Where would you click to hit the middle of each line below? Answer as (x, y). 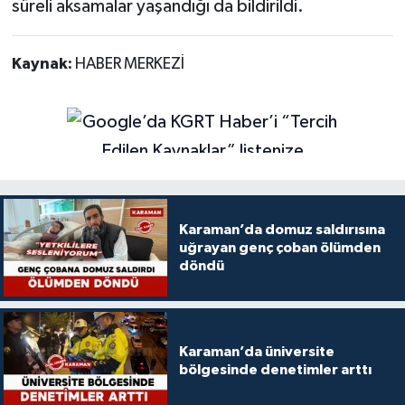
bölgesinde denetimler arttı (275, 370)
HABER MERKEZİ (129, 64)
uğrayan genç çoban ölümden (279, 248)
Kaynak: (43, 64)
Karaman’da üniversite (256, 352)
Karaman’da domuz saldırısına (282, 230)
